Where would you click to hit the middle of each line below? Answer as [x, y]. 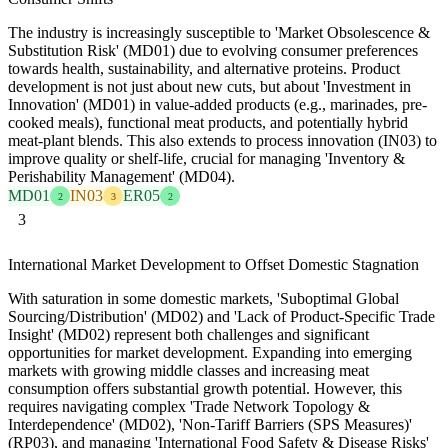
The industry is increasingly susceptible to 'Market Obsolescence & [219, 33]
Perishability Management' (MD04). [121, 177]
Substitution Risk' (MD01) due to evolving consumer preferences [213, 51]
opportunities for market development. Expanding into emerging [210, 352]
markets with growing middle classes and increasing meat [188, 370]
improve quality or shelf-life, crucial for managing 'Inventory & [206, 159]
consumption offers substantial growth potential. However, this [205, 388]
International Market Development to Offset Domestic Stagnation [213, 264]
